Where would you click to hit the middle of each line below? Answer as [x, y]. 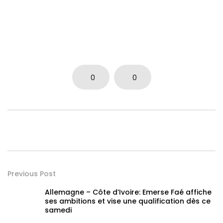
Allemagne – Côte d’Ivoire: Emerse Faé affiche [128, 192]
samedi [58, 210]
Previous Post [32, 174]
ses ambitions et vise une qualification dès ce [128, 201]
